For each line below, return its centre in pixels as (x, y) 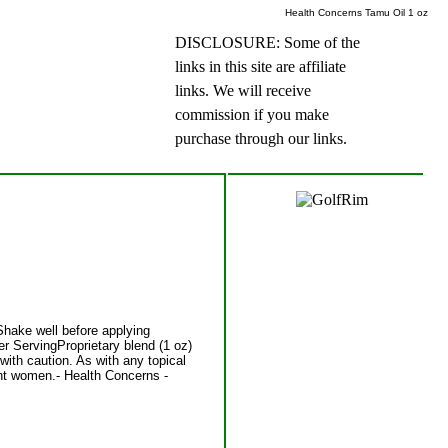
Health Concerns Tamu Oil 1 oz (356, 12)
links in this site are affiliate (260, 67)
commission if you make (252, 115)
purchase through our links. (261, 139)
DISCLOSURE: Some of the (267, 43)
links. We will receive (243, 91)
